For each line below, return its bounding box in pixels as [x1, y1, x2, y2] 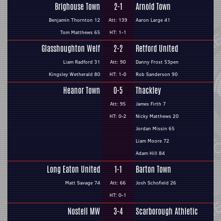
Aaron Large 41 [136, 16, 170, 24]
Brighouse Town [55, 1, 100, 12]
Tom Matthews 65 [60, 29, 100, 36]
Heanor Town [63, 85, 100, 96]
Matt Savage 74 [65, 179, 100, 186]
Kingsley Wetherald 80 [49, 71, 100, 78]
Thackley [136, 85, 161, 96]
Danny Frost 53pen [136, 58, 179, 66]
